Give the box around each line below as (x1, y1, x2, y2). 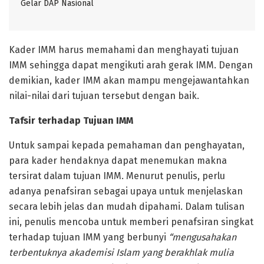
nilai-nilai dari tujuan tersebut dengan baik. (9, 90, 199, 102)
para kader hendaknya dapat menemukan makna (9, 155, 227, 167)
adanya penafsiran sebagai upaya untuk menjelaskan (9, 186, 243, 197)
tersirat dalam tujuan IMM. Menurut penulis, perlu (9, 170, 225, 182)
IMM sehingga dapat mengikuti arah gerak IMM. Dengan (9, 60, 253, 71)
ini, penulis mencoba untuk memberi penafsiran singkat (9, 216, 253, 228)
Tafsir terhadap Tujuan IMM (9, 115, 237, 127)
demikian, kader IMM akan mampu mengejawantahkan (9, 75, 249, 87)
